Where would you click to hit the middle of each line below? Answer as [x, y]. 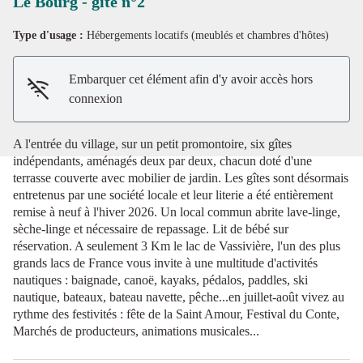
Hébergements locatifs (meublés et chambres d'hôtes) [208, 35]
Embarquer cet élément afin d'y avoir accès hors [191, 79]
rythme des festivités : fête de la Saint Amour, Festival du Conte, [176, 314]
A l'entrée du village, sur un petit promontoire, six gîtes [152, 143]
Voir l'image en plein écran [249, 44]
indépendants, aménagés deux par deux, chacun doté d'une [162, 160]
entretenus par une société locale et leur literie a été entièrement [173, 194]
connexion [96, 98]
